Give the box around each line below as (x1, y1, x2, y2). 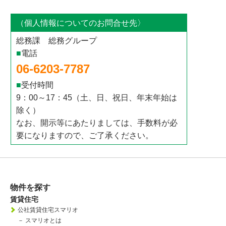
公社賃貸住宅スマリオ (18, 206, 78, 213)
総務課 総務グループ (16, 36, 97, 45)
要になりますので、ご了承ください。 (16, 131, 154, 140)
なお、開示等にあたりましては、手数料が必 (16, 119, 178, 127)
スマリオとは (25, 217, 62, 224)
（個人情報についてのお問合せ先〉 (16, 19, 146, 27)
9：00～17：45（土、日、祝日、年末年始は (16, 93, 178, 102)
